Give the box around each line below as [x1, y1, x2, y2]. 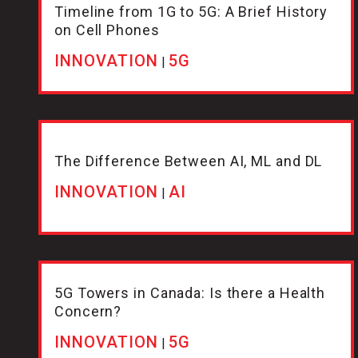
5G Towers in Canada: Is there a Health [54, 284, 326, 301]
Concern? [54, 302, 122, 320]
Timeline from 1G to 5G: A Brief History [54, 2, 328, 20]
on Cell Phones [54, 21, 160, 38]
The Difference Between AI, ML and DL [54, 153, 323, 170]
